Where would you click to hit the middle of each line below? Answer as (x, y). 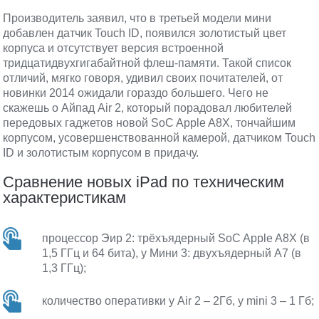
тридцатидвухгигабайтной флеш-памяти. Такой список (147, 63)
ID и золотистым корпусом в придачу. (101, 153)
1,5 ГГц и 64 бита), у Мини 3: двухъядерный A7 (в (172, 253)
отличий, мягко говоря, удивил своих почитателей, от (143, 78)
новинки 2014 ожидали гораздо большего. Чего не (136, 93)
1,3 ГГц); (64, 268)
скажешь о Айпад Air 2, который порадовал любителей (148, 108)
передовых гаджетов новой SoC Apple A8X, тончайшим (150, 123)
